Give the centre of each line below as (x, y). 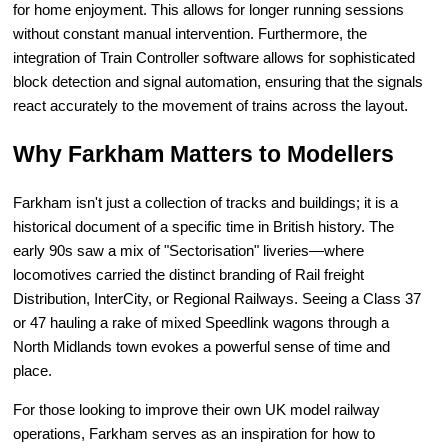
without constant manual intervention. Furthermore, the (190, 34)
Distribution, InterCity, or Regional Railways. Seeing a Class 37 (217, 299)
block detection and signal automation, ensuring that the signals (218, 82)
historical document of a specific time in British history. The (204, 227)
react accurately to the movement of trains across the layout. (211, 106)
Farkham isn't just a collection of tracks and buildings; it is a (206, 203)
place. (33, 371)
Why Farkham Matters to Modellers (204, 154)
